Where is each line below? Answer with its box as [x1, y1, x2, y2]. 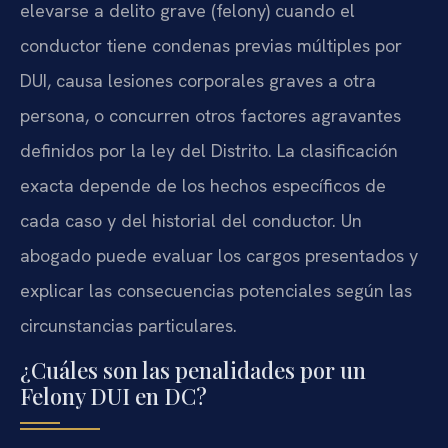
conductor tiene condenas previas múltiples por [20, 34, 402, 58]
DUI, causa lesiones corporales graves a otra [20, 69, 376, 93]
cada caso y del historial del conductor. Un [20, 209, 362, 233]
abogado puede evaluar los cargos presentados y [20, 244, 418, 268]
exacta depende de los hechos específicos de [20, 174, 386, 198]
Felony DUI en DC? [20, 381, 207, 412]
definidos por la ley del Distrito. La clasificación [20, 139, 398, 163]
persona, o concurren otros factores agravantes [20, 104, 401, 128]
